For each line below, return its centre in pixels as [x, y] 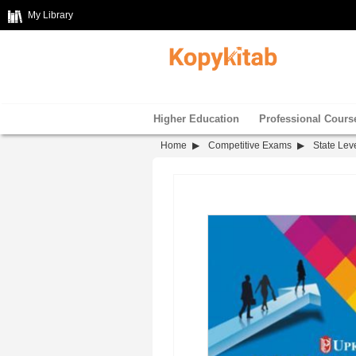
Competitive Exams [250, 145]
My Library [50, 15]
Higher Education [196, 119]
